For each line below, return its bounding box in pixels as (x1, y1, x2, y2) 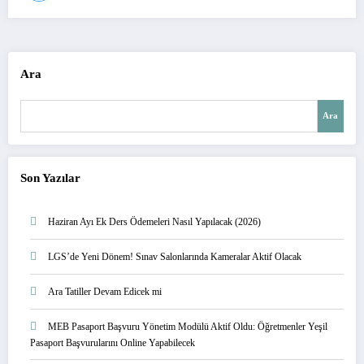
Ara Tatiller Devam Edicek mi (48, 286, 162, 298)
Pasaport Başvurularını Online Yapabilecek (30, 337, 195, 349)
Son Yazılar (20, 171, 80, 184)
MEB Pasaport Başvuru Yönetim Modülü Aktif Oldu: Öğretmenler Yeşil (48, 321, 327, 333)
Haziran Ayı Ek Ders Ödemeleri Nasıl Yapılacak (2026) (48, 216, 261, 228)
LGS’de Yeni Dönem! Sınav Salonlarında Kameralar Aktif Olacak (48, 251, 301, 263)
